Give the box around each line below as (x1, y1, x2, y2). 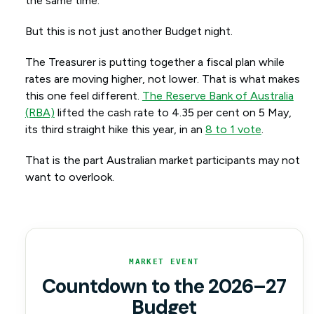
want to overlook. (25, 170, 114, 184)
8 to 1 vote (205, 123, 261, 137)
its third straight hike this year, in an (25, 123, 205, 137)
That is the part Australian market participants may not (25, 153, 300, 168)
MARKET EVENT (129, 257, 200, 267)
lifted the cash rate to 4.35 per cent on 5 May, (54, 106, 292, 120)
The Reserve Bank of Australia (142, 89, 294, 103)
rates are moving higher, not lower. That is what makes (25, 72, 300, 86)
